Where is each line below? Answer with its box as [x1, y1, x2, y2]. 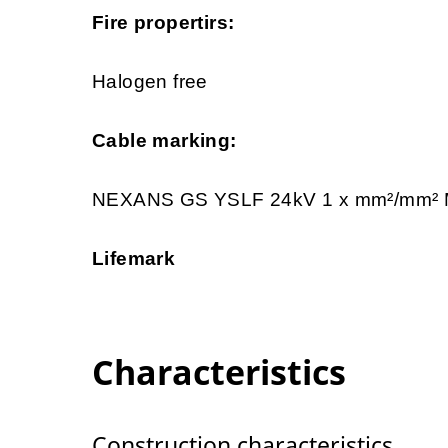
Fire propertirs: [92, 12, 235, 34]
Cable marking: [92, 130, 237, 152]
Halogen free [92, 71, 208, 93]
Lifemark [92, 248, 176, 270]
